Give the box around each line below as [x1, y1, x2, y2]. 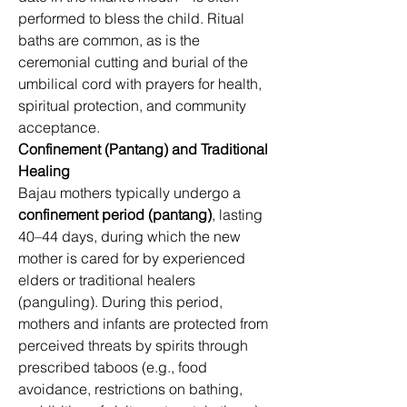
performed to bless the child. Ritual [18, 9, 248, 27]
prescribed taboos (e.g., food [18, 358, 211, 376]
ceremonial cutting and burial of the [18, 53, 252, 71]
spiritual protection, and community [18, 96, 250, 114]
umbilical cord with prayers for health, [18, 74, 265, 93]
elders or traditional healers [18, 271, 199, 289]
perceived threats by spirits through [18, 336, 252, 354]
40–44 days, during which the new [18, 227, 244, 245]
